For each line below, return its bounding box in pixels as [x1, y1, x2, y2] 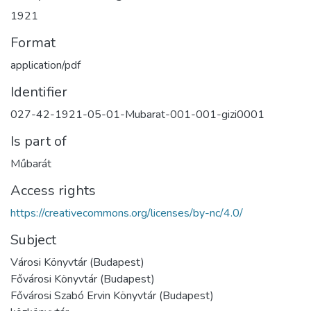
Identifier [10, 83, 67, 102]
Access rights [10, 181, 96, 201]
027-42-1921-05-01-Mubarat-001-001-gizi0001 [10, 107, 264, 123]
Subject [10, 230, 56, 250]
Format [10, 33, 56, 53]
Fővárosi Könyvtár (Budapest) [10, 271, 155, 287]
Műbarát [10, 156, 51, 172]
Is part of [10, 132, 67, 151]
